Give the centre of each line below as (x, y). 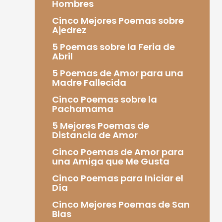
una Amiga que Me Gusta (111, 161)
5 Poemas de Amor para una (117, 73)
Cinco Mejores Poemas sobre (118, 20)
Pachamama (83, 109)
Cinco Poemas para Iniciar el (117, 178)
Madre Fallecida (89, 82)
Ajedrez (69, 30)
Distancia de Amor (95, 135)
